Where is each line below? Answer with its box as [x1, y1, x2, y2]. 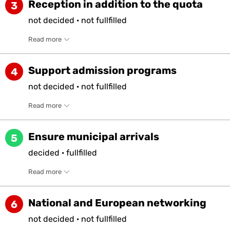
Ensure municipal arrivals [28, 130, 159, 143]
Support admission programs [28, 64, 177, 76]
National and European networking [28, 197, 206, 209]
